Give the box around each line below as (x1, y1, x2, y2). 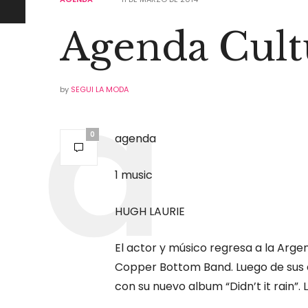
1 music (115, 166, 153, 183)
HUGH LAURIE (115, 203, 185, 219)
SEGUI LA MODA (71, 83, 129, 95)
